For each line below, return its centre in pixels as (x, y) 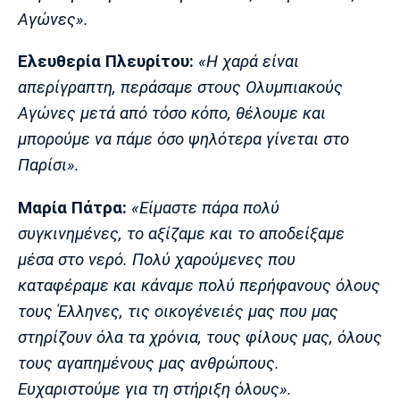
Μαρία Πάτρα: (72, 208)
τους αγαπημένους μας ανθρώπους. (149, 363)
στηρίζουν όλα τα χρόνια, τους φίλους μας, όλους (200, 337)
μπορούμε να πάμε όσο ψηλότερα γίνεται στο (183, 140)
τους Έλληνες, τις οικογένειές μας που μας (178, 311)
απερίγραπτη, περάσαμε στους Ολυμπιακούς (180, 88)
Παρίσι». (49, 166)
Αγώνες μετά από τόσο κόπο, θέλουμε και (172, 114)
